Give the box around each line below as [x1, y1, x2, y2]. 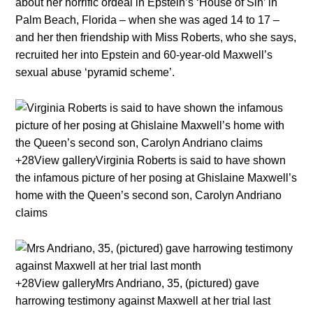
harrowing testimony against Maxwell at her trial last [15, 295, 271, 307]
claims [15, 207, 48, 219]
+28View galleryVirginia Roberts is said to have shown [15, 154, 286, 167]
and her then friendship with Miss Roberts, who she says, [15, 31, 297, 44]
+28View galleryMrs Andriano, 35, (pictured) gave [15, 277, 260, 290]
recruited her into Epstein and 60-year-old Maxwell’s [15, 49, 273, 61]
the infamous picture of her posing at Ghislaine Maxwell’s [15, 172, 298, 184]
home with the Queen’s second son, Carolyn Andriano [15, 189, 282, 202]
